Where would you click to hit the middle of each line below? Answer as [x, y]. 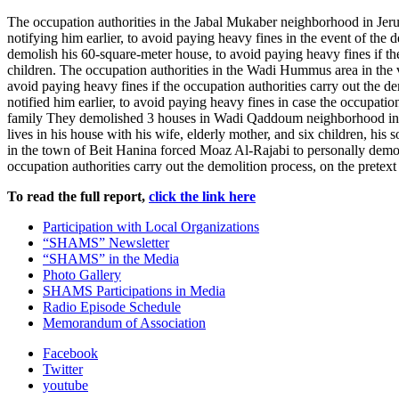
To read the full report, [78, 196]
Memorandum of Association [124, 322]
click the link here [202, 196]
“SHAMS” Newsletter [106, 242]
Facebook [70, 353]
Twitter [63, 369]
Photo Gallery [82, 274]
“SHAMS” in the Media [111, 258]
